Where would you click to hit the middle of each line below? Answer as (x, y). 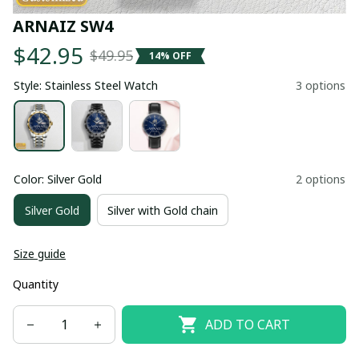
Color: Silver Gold (58, 179)
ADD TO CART (247, 324)
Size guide (40, 254)
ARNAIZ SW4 (63, 26)
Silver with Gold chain (163, 210)
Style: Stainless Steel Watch (86, 85)
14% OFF (170, 55)
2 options (321, 179)
